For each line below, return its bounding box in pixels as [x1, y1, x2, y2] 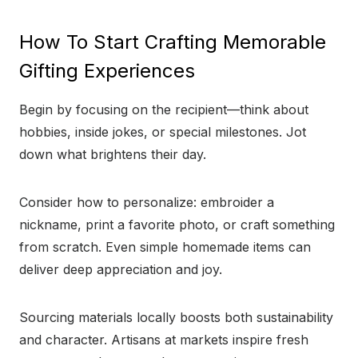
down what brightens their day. [19, 146, 206, 163]
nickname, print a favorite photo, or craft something [19, 217, 335, 233]
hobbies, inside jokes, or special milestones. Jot [19, 124, 306, 141]
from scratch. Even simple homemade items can [19, 239, 311, 256]
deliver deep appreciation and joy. [19, 261, 222, 278]
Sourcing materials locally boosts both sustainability [19, 309, 333, 326]
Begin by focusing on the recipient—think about [19, 101, 308, 118]
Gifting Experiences [19, 59, 195, 83]
